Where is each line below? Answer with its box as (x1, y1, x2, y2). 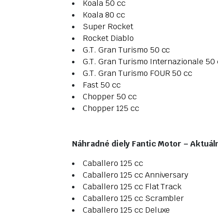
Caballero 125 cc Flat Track (83, 182, 182, 192)
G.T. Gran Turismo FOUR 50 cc (83, 68, 193, 79)
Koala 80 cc (83, 10, 125, 20)
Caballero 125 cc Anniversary (83, 170, 189, 181)
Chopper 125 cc (83, 103, 139, 114)
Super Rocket (83, 21, 133, 32)
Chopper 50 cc (83, 91, 137, 102)
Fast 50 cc (83, 80, 121, 91)
